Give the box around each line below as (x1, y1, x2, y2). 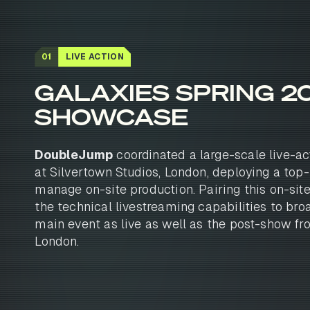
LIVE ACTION (65, 51, 124, 62)
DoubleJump (35, 147, 113, 162)
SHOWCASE (35, 102, 189, 131)
